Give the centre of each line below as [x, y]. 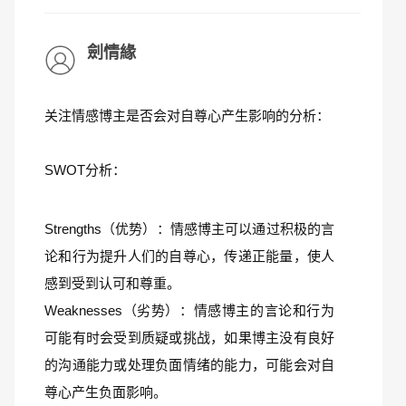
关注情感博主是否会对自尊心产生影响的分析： [187, 116]
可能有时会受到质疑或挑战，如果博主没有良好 [189, 338]
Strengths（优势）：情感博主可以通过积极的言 [189, 229]
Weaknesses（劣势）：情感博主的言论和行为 [189, 310]
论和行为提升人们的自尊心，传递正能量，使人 [189, 256]
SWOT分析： [85, 170]
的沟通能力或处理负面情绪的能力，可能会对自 [189, 365]
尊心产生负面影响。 [106, 392]
